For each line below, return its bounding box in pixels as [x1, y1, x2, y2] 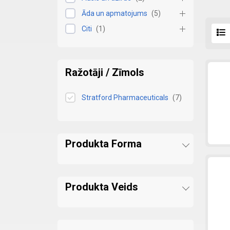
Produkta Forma [65, 138, 142, 150]
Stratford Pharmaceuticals [82, 93, 168, 102]
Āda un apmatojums [82, 9, 147, 17]
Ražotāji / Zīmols [65, 66, 144, 79]
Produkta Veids [65, 181, 138, 193]
